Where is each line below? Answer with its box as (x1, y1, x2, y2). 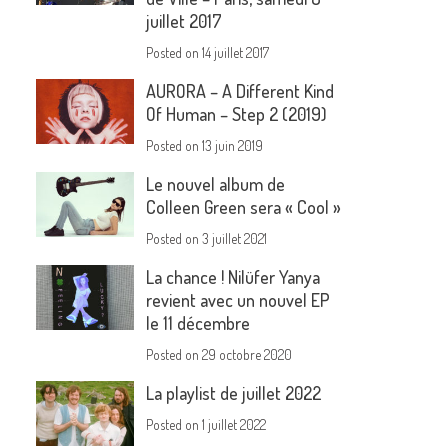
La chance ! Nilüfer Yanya (146, 266, 321, 289)
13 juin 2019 (202, 137, 264, 155)
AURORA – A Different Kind (146, 80, 335, 103)
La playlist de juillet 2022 (146, 382, 322, 405)
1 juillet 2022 (202, 416, 267, 434)
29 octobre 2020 (202, 346, 293, 364)
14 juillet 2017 (202, 44, 270, 62)
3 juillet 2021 (202, 230, 268, 248)
